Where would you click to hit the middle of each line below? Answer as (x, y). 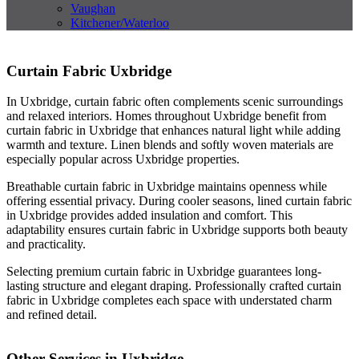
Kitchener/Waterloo (120, 23)
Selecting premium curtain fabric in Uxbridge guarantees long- (164, 272)
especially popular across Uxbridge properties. (123, 159)
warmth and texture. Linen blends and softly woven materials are (170, 145)
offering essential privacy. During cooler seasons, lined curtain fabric (179, 201)
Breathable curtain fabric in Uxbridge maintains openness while (167, 187)
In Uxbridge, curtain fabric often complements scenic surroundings (175, 102)
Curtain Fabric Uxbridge (89, 71)
